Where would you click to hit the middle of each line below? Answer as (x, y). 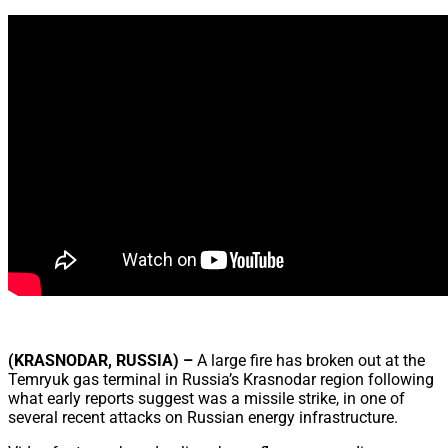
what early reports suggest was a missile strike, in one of (206, 399)
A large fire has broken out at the (309, 361)
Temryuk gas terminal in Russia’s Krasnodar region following (221, 380)
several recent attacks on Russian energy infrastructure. (203, 418)
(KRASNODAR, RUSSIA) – (100, 361)
